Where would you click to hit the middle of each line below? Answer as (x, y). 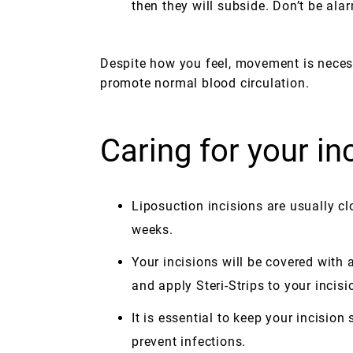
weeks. (152, 230)
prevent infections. (189, 342)
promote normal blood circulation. (205, 83)
